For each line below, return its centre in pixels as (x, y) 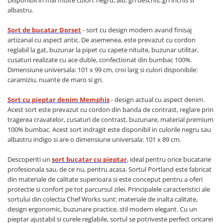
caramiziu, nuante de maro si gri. (56, 80)
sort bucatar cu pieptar (89, 160)
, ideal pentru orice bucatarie (169, 160)
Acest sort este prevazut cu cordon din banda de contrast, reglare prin (111, 110)
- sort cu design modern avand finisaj (136, 30)
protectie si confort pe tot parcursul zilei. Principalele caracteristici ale (109, 189)
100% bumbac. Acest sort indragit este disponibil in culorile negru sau (109, 130)
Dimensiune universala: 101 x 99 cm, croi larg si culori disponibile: (103, 70)
